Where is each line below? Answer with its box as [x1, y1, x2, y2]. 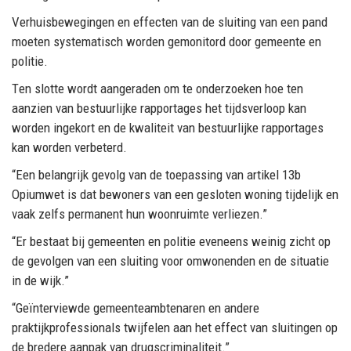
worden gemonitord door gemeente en [126, 33, 321, 49]
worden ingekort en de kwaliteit [12, 119, 177, 136]
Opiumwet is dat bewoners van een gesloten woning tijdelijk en [12, 186, 338, 202]
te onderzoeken [183, 80, 265, 96]
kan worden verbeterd [12, 139, 123, 155]
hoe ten [265, 80, 303, 96]
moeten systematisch [12, 33, 126, 49]
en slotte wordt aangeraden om [19, 80, 179, 96]
